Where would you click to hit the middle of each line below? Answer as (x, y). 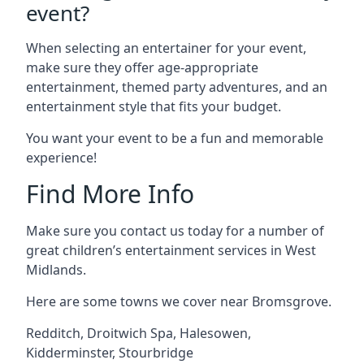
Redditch (53, 333)
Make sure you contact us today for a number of (175, 231)
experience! (61, 158)
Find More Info (110, 194)
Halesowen (214, 333)
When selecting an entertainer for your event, (166, 48)
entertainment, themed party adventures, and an (177, 87)
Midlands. (56, 270)
